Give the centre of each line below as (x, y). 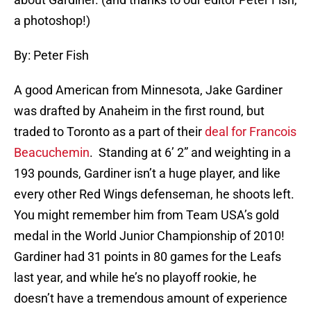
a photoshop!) (52, 21)
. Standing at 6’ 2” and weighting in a (190, 153)
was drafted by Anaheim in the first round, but (139, 111)
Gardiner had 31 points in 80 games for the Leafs (148, 257)
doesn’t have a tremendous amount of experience (151, 299)
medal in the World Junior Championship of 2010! (149, 236)
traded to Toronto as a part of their (109, 132)
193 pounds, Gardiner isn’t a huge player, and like (147, 174)
